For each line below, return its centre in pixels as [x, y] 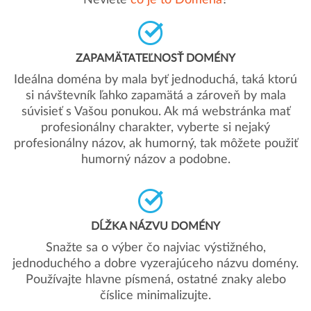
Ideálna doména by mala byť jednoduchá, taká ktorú [155, 80]
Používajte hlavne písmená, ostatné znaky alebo [155, 280]
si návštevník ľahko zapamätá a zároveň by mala [155, 96]
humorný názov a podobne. [155, 160]
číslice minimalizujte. [155, 296]
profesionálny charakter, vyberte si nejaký [155, 128]
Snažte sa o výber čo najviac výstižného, [155, 248]
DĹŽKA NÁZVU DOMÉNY [155, 226]
